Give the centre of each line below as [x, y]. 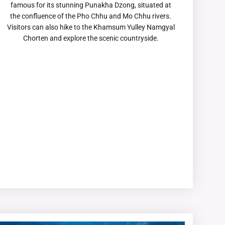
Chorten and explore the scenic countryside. [91, 38]
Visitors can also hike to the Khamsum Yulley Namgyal [91, 27]
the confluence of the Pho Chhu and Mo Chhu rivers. [91, 16]
